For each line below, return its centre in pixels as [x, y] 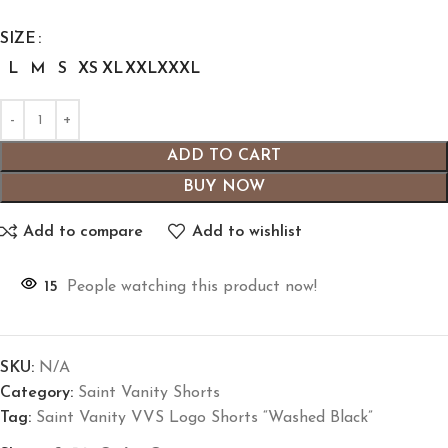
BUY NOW [224, 187]
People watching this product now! [192, 287]
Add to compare [83, 231]
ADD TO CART [224, 156]
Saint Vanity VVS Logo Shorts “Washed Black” [204, 418]
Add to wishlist [246, 231]
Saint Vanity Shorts [149, 393]
